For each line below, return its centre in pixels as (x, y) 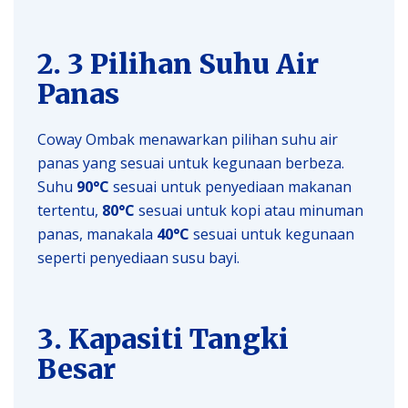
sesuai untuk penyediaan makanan (230, 186)
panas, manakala (97, 234)
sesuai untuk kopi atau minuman (249, 210)
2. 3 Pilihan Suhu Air (178, 63)
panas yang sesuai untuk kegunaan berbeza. (191, 163)
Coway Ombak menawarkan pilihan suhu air (188, 139)
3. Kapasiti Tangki (163, 338)
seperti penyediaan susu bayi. (138, 257)
